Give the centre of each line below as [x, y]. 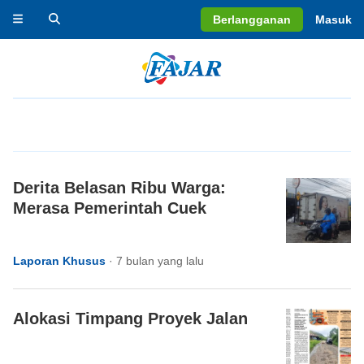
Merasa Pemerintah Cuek [110, 208]
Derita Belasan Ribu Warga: [119, 188]
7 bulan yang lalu [160, 261]
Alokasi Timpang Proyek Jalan [130, 318]
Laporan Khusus [59, 261]
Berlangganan [252, 19]
